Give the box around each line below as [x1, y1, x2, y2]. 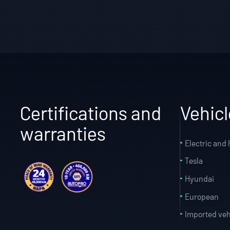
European [185, 191, 219, 201]
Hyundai [185, 173, 215, 183]
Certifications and [20, 101, 162, 124]
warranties [20, 122, 106, 145]
